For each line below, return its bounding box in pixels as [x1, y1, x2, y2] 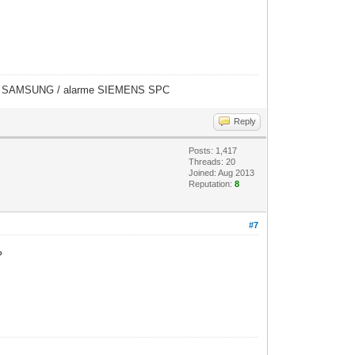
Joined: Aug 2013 [189, 167, 255, 177]
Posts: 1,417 [189, 145, 238, 155]
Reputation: [189, 178, 235, 189]
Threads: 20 [189, 156, 236, 166]
